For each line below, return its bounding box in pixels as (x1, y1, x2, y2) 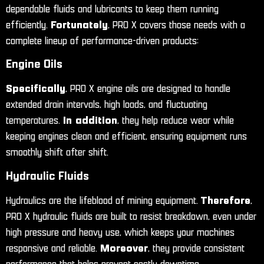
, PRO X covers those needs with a (108, 20, 245, 30)
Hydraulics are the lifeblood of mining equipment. (6, 196, 201, 206)
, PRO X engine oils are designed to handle (65, 84, 230, 94)
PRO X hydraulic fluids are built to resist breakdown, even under (6, 212, 256, 222)
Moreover (100, 243, 148, 253)
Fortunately (51, 20, 108, 30)
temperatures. (6, 116, 63, 126)
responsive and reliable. (6, 243, 100, 253)
